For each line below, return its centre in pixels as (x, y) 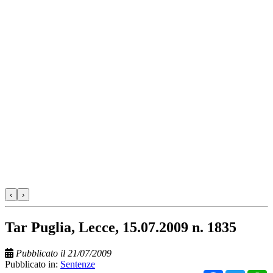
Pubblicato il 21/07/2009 (64, 253)
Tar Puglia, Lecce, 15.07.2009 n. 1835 (121, 227)
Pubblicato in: (33, 264)
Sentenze (78, 264)
